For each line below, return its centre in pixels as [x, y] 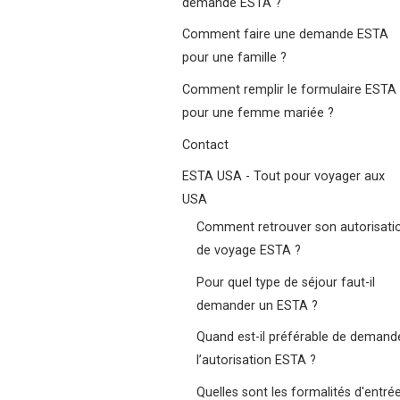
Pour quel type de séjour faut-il [286, 282]
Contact [205, 145]
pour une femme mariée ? [258, 112]
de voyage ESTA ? [249, 250]
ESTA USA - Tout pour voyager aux [283, 177]
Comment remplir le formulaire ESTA [289, 89]
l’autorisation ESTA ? [256, 361]
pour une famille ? [234, 58]
